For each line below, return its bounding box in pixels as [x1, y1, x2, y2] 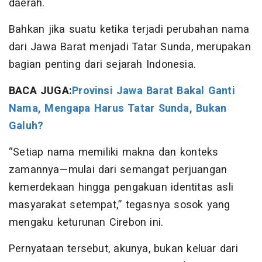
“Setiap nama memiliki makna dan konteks [9, 144, 219, 161]
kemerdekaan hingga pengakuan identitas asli [9, 180, 234, 196]
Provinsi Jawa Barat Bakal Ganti [72, 83, 235, 99]
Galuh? [9, 118, 44, 135]
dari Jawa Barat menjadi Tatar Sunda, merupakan [9, 39, 251, 56]
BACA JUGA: [9, 83, 73, 99]
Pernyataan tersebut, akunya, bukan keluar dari [9, 241, 238, 257]
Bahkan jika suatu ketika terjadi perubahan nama [9, 22, 250, 38]
